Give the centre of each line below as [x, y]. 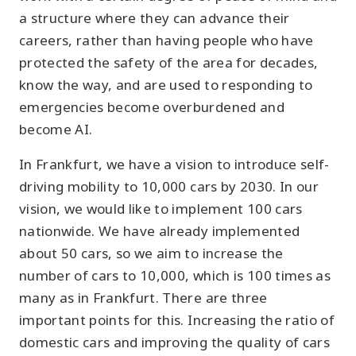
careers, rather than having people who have [166, 40]
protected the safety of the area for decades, [169, 62]
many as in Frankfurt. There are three [143, 298]
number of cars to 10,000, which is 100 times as [175, 275]
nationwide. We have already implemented [160, 231]
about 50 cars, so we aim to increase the [151, 253]
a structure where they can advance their [155, 18]
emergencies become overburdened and [152, 107]
